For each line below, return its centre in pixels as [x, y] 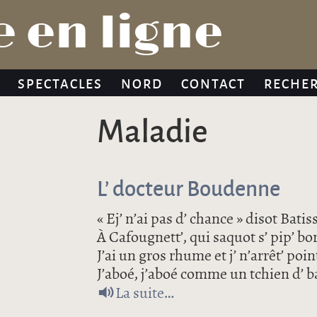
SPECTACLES [60, 83]
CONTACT [213, 83]
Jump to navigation [158, 11]
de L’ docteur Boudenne [239, 292]
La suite [140, 293]
